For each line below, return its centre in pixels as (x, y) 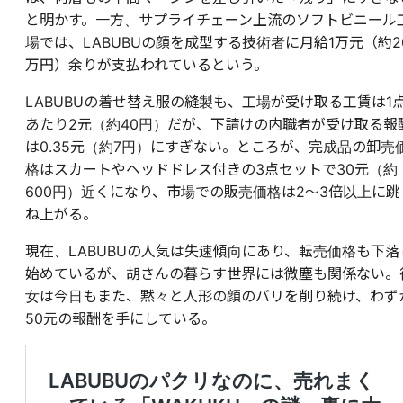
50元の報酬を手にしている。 (121, 319)
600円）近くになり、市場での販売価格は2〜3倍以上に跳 (213, 192)
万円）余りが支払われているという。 (147, 65)
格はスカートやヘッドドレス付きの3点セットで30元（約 (211, 170)
